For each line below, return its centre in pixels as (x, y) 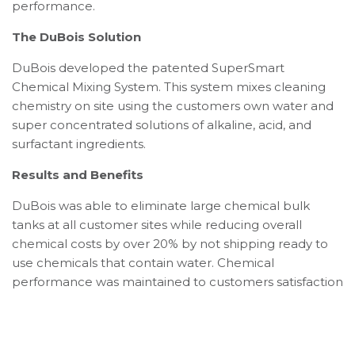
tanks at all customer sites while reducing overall (157, 225)
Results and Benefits (78, 175)
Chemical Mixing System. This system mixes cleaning (169, 87)
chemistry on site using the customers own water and (173, 106)
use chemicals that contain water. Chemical (143, 263)
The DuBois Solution (76, 37)
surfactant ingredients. (79, 144)
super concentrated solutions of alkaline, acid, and (162, 125)
